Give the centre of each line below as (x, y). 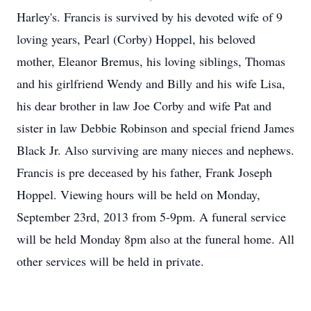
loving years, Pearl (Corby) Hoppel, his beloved (136, 39)
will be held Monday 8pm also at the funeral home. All (155, 239)
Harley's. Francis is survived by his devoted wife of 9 (150, 17)
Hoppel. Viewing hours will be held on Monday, (138, 194)
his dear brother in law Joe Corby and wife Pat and (144, 106)
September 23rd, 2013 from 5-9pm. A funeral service (151, 217)
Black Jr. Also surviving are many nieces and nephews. (155, 150)
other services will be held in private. (110, 261)
